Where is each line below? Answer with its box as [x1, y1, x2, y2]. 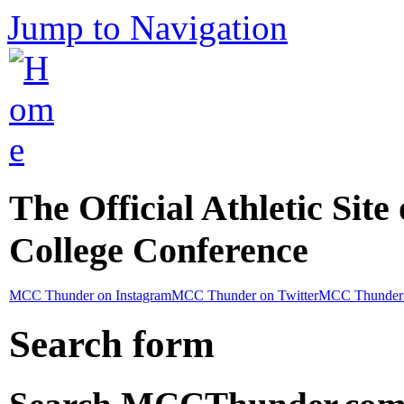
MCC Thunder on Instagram [9, 288, 171, 304]
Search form [9, 323, 215, 366]
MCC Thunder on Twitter [171, 288, 318, 304]
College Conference [9, 229, 308, 271]
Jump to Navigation [7, 8, 288, 47]
